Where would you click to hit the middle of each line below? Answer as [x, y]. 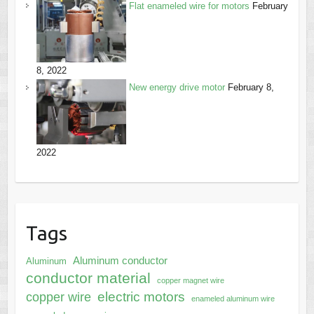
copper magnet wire [190, 280]
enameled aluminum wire [233, 298]
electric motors [141, 296]
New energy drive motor [177, 88]
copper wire [58, 297]
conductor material [88, 278]
